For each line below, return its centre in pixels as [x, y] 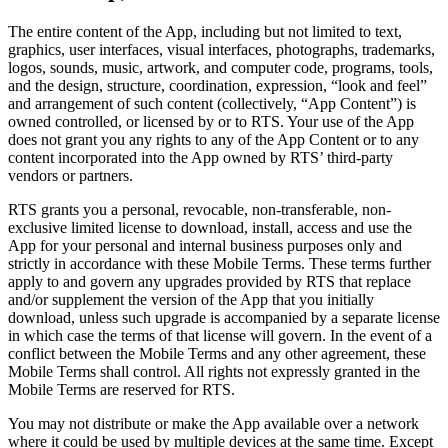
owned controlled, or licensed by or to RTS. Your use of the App [211, 121]
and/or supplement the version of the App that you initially [191, 299]
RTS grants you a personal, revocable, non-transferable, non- [199, 209]
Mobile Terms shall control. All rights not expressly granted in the [214, 371]
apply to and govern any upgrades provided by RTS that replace [209, 281]
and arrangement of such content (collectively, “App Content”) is [212, 103]
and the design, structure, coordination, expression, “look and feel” [217, 85]
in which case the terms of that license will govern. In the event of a [220, 335]
